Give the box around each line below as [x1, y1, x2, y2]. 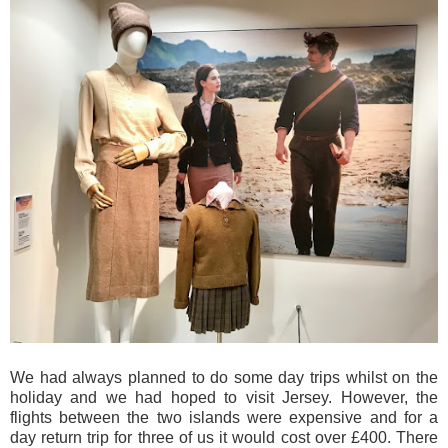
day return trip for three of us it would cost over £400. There [10, 428, 438, 446]
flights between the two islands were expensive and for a [10, 408, 438, 426]
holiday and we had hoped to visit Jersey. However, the [10, 388, 438, 406]
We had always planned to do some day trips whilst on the [10, 368, 438, 386]
